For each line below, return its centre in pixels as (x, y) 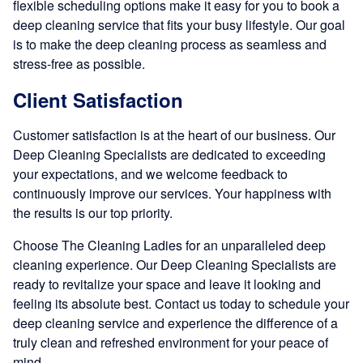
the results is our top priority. (93, 213)
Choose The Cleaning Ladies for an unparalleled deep (169, 246)
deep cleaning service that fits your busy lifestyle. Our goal (179, 25)
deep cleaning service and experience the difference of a (175, 323)
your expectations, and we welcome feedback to (150, 174)
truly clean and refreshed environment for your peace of (171, 343)
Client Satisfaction (98, 100)
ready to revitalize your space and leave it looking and (167, 284)
